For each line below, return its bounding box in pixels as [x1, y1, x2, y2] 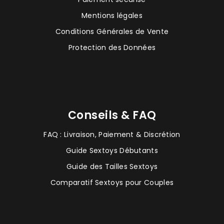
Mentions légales [81, 10, 142, 20]
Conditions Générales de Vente [55, 26, 169, 36]
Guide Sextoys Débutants [66, 145, 158, 155]
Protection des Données [68, 42, 156, 52]
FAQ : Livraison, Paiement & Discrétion [43, 129, 180, 139]
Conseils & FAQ [67, 107, 156, 123]
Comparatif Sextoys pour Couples [50, 177, 174, 187]
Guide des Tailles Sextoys [66, 161, 158, 171]
